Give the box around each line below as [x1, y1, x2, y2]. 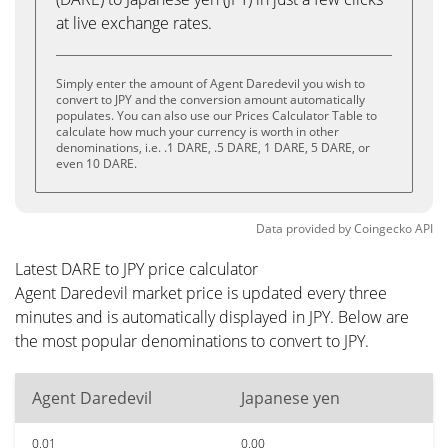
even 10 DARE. [56, 155, 137, 172]
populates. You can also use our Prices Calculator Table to [56, 107, 377, 124]
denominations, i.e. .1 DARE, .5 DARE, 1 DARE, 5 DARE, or [56, 139, 370, 156]
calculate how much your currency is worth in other [56, 123, 339, 140]
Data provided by [256, 220, 351, 237]
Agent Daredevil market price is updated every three [15, 282, 387, 304]
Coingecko [354, 220, 412, 237]
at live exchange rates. [56, 12, 212, 34]
